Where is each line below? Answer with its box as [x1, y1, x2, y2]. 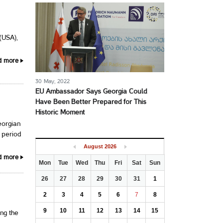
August [83, 143, 103, 149]
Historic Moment [35, 110, 85, 116]
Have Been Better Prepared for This [35, 99, 146, 106]
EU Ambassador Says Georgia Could [35, 89, 147, 95]
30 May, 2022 [35, 79, 70, 84]
